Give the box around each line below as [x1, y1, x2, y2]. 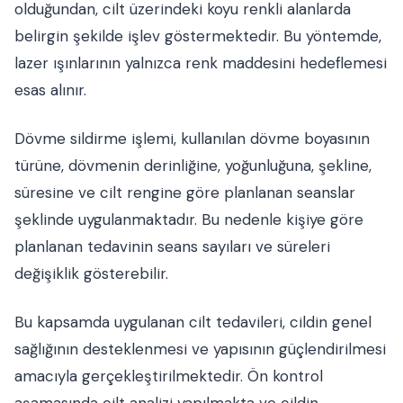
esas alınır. [14, 80, 86, 100]
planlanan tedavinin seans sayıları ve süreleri [14, 237, 330, 256]
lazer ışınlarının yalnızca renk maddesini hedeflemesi [14, 53, 387, 73]
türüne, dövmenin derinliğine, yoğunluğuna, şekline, [14, 156, 372, 175]
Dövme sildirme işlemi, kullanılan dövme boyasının [14, 129, 370, 148]
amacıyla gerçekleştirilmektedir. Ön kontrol [14, 366, 323, 386]
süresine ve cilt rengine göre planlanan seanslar [14, 183, 355, 202]
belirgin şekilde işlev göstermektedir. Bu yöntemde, [14, 26, 381, 46]
